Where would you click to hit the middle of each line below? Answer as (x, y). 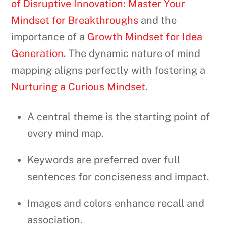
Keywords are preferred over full (104, 160)
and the (158, 20)
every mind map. (66, 133)
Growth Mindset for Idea (145, 37)
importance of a (49, 37)
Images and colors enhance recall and (116, 204)
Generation (38, 54)
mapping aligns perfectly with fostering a (108, 70)
